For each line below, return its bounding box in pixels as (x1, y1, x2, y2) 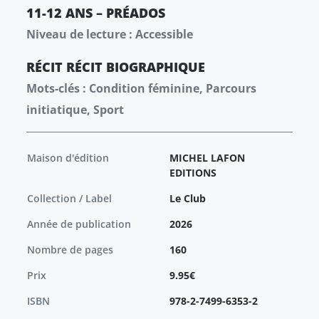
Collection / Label (27, 192, 112, 206)
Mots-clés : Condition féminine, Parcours (26, 80, 256, 97)
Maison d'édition (27, 151, 109, 165)
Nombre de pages (27, 243, 113, 257)
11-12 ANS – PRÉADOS (26, 4, 165, 22)
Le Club (169, 192, 206, 206)
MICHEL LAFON (169, 151, 245, 165)
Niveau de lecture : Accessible (26, 26, 193, 43)
